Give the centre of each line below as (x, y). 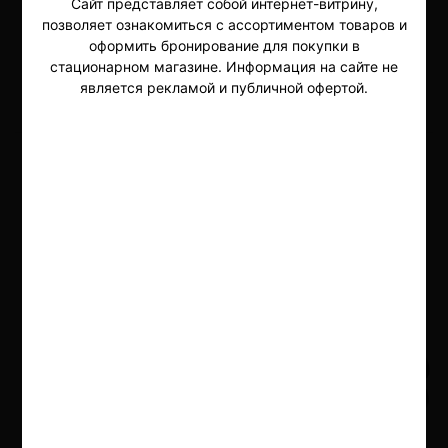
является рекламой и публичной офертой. (224, 87)
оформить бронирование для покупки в (224, 45)
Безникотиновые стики (137, 79)
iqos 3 (68, 31)
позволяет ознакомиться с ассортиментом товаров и (224, 24)
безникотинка (219, 31)
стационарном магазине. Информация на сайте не (224, 66)
